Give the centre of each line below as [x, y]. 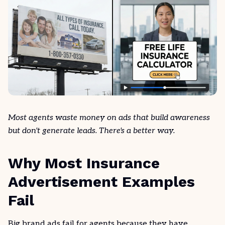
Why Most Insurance [84, 163]
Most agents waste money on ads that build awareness [109, 118]
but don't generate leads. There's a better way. [91, 131]
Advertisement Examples [101, 182]
